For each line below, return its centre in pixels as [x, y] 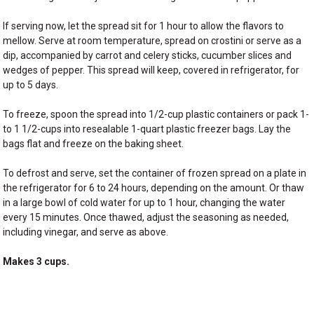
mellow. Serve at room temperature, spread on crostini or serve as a [152, 41]
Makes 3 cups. [36, 261]
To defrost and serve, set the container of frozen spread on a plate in [155, 173]
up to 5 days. [31, 85]
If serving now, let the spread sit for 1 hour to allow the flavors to [144, 26]
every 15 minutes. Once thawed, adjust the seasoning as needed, [146, 217]
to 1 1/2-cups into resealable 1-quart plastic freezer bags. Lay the [147, 129]
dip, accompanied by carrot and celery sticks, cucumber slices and [148, 55]
